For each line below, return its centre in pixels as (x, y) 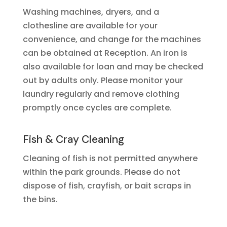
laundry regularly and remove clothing (101, 94)
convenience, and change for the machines (112, 39)
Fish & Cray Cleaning (73, 139)
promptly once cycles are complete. (97, 108)
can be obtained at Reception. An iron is (105, 53)
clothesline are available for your (90, 26)
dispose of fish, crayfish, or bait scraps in (107, 186)
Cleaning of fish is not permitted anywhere (110, 158)
